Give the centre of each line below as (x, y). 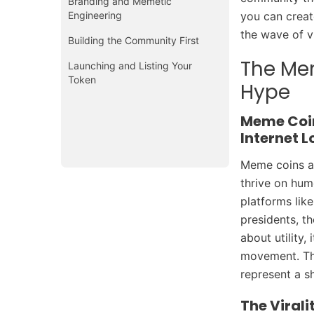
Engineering (95, 15)
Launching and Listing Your (130, 65)
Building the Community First (134, 40)
